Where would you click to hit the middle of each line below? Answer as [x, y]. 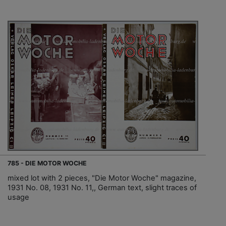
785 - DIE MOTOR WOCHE [47, 163]
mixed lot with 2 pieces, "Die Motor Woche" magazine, [102, 178]
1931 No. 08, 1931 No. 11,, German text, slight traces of [102, 187]
